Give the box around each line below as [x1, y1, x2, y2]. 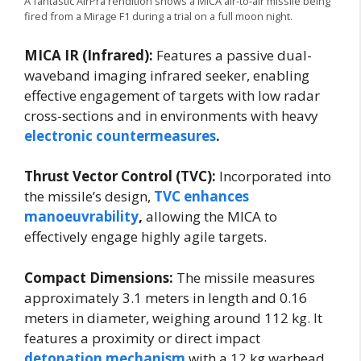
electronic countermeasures [24, 126, 216, 145]
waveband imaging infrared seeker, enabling [24, 65, 309, 85]
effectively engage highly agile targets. [24, 227, 267, 247]
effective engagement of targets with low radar [24, 85, 320, 105]
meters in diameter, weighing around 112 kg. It [24, 308, 322, 327]
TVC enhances [154, 187, 249, 206]
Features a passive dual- [153, 45, 312, 64]
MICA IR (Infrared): [24, 45, 153, 64]
